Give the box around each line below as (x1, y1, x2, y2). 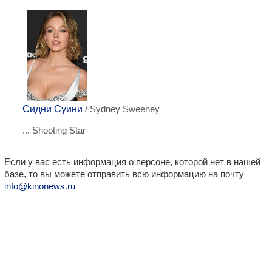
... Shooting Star (22, 125, 86, 135)
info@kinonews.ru (4, 181, 75, 191)
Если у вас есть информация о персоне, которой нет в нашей (4, 157, 260, 167)
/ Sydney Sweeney (83, 104, 160, 114)
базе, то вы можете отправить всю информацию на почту (4, 169, 244, 179)
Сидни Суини (22, 104, 83, 114)
